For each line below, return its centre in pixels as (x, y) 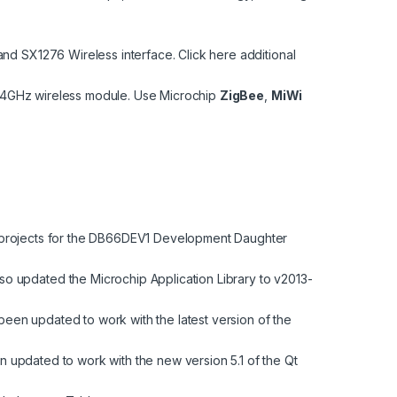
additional (266, 55)
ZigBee (242, 96)
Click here (207, 55)
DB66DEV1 (120, 238)
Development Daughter (219, 238)
